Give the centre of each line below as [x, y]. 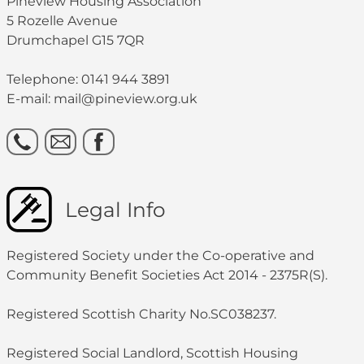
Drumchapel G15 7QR [76, 41]
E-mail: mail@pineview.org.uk [102, 99]
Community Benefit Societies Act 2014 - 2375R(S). [167, 275]
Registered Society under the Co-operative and [160, 256]
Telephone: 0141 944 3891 [88, 80]
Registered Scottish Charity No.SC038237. [141, 314]
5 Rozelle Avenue [62, 21]
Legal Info [115, 210]
